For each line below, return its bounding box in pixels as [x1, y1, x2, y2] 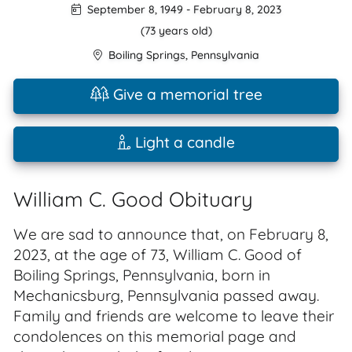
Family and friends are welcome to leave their [13, 306, 334, 325]
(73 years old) [140, 24, 212, 38]
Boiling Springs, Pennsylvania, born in [13, 266, 270, 284]
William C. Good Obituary [13, 186, 253, 211]
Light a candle [130, 133, 235, 152]
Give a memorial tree [108, 85, 262, 104]
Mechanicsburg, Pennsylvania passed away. [13, 286, 319, 305]
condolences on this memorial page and [13, 327, 296, 346]
